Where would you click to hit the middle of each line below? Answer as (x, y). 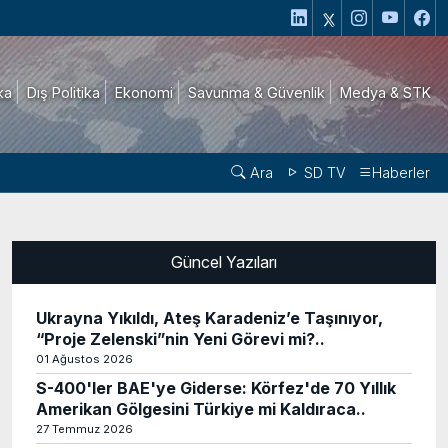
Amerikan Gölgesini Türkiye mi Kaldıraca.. (201, 409)
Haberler (401, 172)
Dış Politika (63, 92)
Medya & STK (385, 92)
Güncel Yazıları (224, 262)
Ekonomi (144, 92)
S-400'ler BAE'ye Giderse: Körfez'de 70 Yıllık (216, 388)
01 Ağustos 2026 (84, 359)
